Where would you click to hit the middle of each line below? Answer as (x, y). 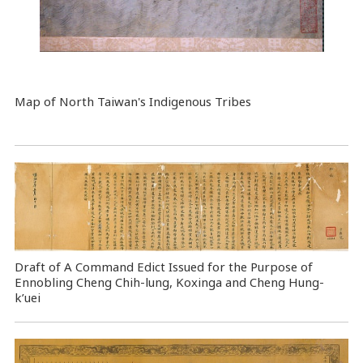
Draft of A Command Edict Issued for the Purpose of (163, 267)
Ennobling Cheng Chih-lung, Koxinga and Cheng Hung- (169, 282)
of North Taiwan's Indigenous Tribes (145, 101)
